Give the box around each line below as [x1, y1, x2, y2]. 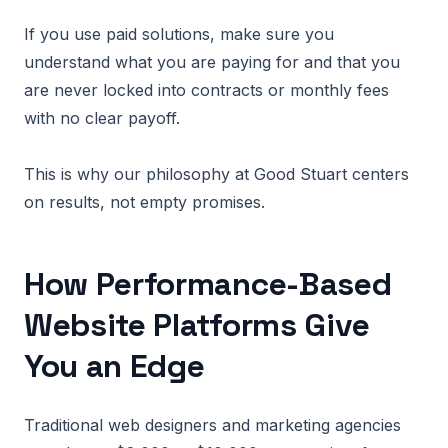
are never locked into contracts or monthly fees [24, 80, 389, 100]
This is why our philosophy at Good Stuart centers [24, 164, 409, 184]
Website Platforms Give [24, 305, 370, 345]
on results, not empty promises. [24, 192, 265, 212]
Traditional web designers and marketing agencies [24, 415, 401, 435]
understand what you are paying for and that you [24, 52, 400, 72]
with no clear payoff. [24, 108, 180, 128]
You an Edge [24, 346, 205, 386]
